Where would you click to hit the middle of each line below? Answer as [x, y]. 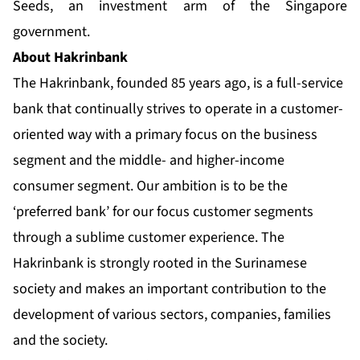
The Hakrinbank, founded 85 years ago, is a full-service [178, 84]
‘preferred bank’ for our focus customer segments [163, 212]
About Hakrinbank [70, 58]
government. [51, 32]
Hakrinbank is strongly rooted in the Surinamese [160, 264]
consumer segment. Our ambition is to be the [150, 186]
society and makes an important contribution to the [170, 289]
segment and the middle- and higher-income [149, 161]
